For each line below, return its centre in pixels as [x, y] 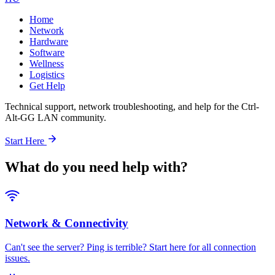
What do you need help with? [96, 167]
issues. [17, 258]
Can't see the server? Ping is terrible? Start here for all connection [130, 247]
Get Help [47, 86]
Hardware [49, 42]
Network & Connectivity [67, 223]
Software [47, 53]
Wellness [47, 64]
